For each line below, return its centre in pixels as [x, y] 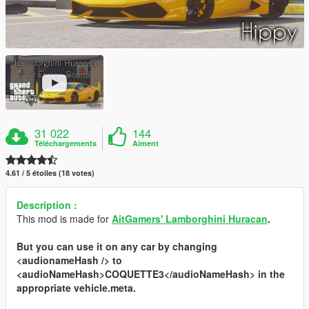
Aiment [146, 143]
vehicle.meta [103, 288]
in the [270, 274]
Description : [47, 205]
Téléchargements [66, 143]
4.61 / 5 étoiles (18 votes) [50, 173]
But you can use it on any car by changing [117, 247]
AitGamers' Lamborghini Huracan [190, 219]
